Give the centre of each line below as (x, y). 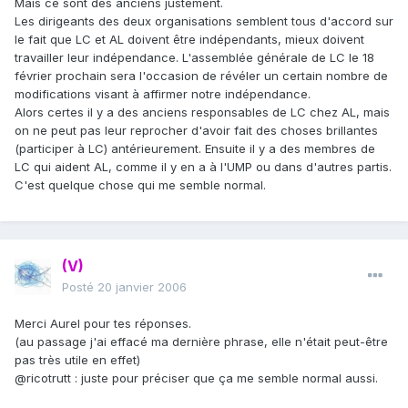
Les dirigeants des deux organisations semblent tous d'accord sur (204, 21)
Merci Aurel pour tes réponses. (103, 324)
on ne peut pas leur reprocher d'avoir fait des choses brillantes (196, 131)
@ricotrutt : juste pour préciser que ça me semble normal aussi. (196, 378)
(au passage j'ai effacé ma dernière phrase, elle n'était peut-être (201, 342)
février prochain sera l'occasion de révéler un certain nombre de (201, 76)
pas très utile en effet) (77, 360)
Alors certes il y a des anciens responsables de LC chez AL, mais (202, 112)
